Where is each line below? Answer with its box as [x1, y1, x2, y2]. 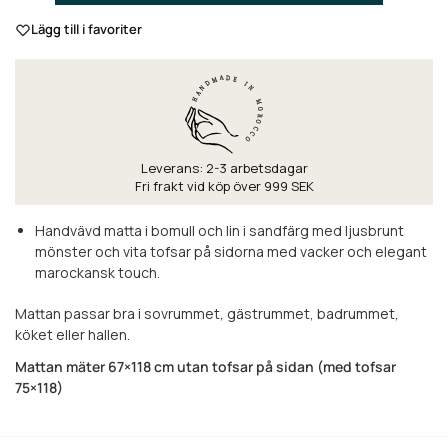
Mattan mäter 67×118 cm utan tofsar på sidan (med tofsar [15, 357, 396, 377]
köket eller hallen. [15, 324, 130, 344]
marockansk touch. [35, 263, 160, 283]
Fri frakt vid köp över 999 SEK [134, 177, 314, 196]
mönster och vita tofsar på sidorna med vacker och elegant [35, 242, 427, 262]
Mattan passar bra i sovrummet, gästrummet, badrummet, [15, 303, 399, 323]
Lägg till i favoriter [31, 20, 142, 38]
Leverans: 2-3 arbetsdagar [140, 159, 308, 178]
